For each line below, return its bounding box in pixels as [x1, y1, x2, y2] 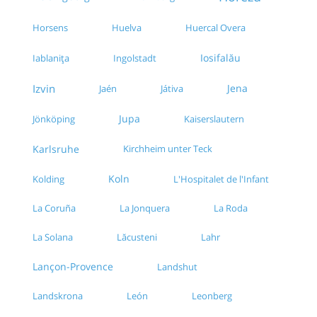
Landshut [157, 260, 197, 273]
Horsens [33, 21, 68, 35]
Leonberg [192, 289, 232, 303]
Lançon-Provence [33, 260, 113, 274]
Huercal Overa [185, 21, 246, 35]
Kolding [33, 172, 64, 185]
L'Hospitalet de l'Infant [173, 172, 269, 185]
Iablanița [33, 51, 69, 64]
